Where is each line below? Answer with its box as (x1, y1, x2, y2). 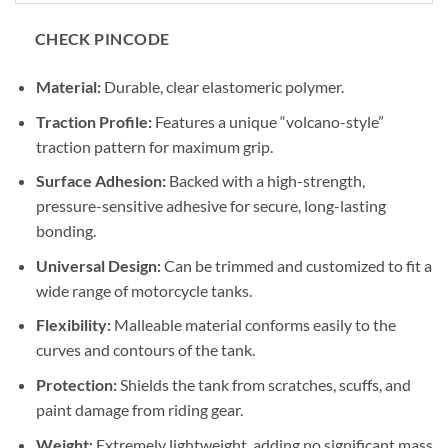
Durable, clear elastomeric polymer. (100, 77, 344, 97)
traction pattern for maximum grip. (35, 136, 273, 156)
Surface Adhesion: (35, 171, 166, 191)
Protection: (35, 375, 117, 395)
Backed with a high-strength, (165, 171, 365, 191)
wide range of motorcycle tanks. (35, 280, 252, 300)
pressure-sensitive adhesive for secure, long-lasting (35, 196, 386, 216)
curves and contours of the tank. (35, 340, 255, 360)
